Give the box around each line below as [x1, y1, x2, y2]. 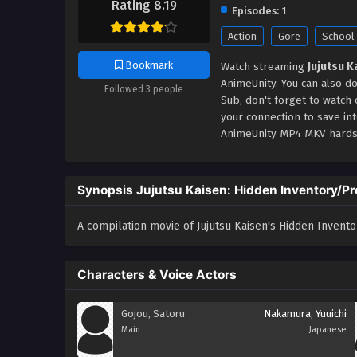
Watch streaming [221, 60, 308, 73]
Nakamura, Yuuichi [264, 308, 347, 320]
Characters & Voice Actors [77, 267, 237, 282]
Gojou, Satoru [121, 308, 185, 320]
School [322, 30, 355, 42]
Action [228, 30, 257, 42]
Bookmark [123, 59, 173, 72]
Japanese [309, 324, 347, 335]
